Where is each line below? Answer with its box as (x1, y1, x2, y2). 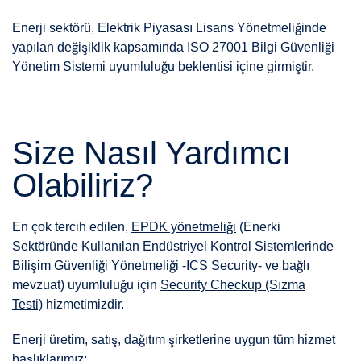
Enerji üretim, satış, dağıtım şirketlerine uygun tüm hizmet (12, 333, 335, 347)
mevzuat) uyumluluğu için (12, 278, 160, 293)
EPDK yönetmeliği (131, 220, 236, 234)
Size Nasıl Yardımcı (12, 135, 291, 172)
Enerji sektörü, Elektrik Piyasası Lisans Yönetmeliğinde (12, 21, 326, 35)
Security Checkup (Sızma (160, 278, 305, 293)
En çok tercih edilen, (12, 220, 131, 234)
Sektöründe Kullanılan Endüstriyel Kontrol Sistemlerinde (12, 239, 334, 254)
